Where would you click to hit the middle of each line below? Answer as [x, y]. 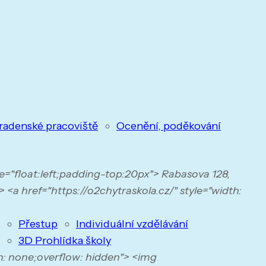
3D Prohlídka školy [65, 240]
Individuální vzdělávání [132, 224]
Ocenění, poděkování [169, 126]
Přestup [38, 224]
